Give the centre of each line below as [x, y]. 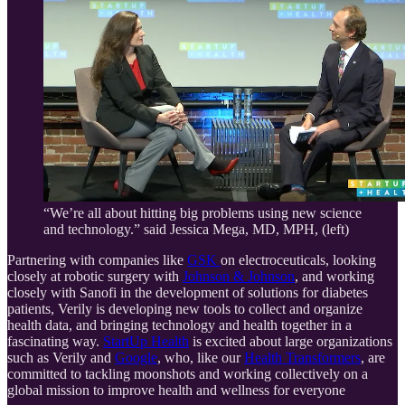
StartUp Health [146, 341]
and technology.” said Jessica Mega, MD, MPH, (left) [196, 229]
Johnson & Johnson [239, 276]
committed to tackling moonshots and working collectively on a [188, 373]
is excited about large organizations [291, 341]
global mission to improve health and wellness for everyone [176, 390]
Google [136, 357]
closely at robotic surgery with [95, 276]
